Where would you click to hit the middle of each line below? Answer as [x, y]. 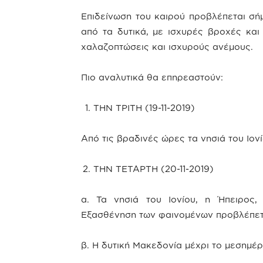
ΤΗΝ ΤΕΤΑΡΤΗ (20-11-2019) [154, 169]
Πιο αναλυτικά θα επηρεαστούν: [152, 77]
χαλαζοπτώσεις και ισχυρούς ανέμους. [167, 47]
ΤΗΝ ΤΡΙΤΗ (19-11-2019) [144, 108]
